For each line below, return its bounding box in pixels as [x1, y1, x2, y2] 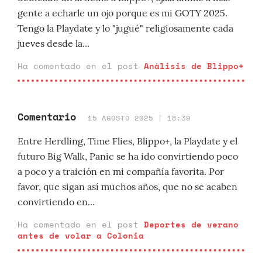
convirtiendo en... [18, 196, 95, 208]
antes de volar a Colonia [18, 229, 144, 242]
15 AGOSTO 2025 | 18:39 [88, 113, 191, 123]
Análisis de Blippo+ [144, 60, 244, 72]
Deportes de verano [144, 218, 239, 230]
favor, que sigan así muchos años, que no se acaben [18, 181, 237, 192]
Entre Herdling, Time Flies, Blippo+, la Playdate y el [18, 135, 237, 147]
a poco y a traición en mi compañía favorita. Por [18, 166, 224, 177]
